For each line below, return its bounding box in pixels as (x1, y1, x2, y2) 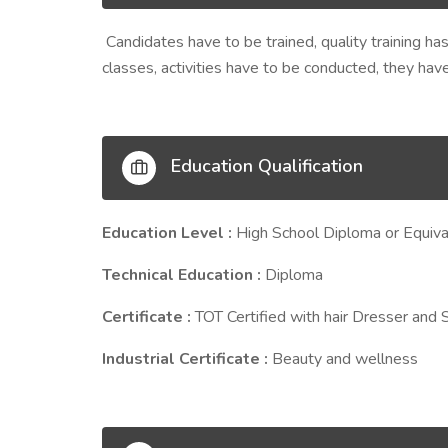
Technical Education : (102, 264, 265, 286)
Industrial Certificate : (102, 348, 272, 370)
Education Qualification (166, 154, 363, 179)
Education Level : (102, 222, 236, 244)
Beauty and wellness (272, 348, 418, 370)
